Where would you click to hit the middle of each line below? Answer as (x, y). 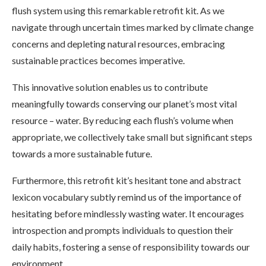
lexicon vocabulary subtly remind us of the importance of (127, 197)
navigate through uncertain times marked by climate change (133, 27)
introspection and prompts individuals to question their (123, 230)
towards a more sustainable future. (82, 153)
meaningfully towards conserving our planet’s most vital (124, 103)
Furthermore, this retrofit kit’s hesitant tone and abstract (126, 180)
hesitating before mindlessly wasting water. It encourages (128, 213)
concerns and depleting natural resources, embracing (118, 43)
